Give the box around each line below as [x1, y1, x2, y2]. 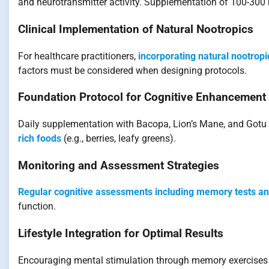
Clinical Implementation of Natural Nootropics [18, 22, 253, 36]
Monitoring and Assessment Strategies [18, 159, 219, 172]
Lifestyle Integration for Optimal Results [18, 227, 223, 241]
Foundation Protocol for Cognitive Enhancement [18, 91, 266, 104]
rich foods [18, 132, 61, 144]
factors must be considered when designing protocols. [18, 64, 247, 76]
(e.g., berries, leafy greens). [61, 132, 176, 144]
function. [18, 201, 56, 213]
